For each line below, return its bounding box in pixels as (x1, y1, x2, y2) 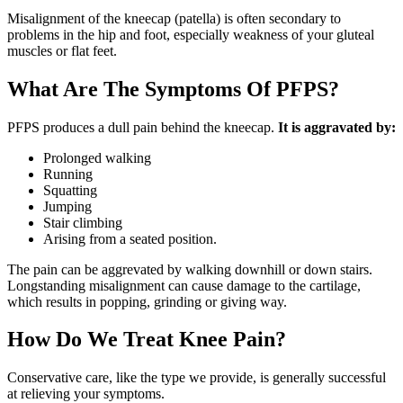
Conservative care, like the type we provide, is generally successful (7, 370, 386, 386)
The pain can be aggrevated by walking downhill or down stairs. (7, 261, 372, 277)
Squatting (43, 182, 97, 198)
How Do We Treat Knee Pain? (7, 327, 286, 352)
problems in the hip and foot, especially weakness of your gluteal (7, 26, 374, 42)
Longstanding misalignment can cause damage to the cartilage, (7, 277, 361, 293)
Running (43, 166, 93, 182)
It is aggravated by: (278, 119, 396, 135)
